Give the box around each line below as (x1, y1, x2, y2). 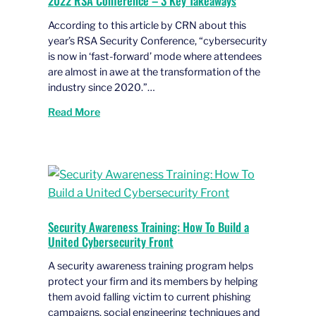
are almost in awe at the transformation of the (48, 65, 260, 78)
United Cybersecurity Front (48, 232, 174, 250)
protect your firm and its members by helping (48, 275, 258, 288)
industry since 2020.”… (48, 80, 155, 94)
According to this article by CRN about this (48, 18, 246, 32)
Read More (48, 106, 100, 119)
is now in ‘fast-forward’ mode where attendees (48, 49, 262, 63)
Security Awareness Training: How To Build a (48, 217, 249, 236)
